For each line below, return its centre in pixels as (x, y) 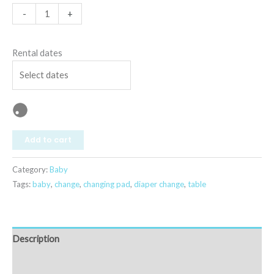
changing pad (107, 184)
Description (36, 239)
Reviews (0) (34, 262)
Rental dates (37, 53)
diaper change (159, 184)
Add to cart (48, 139)
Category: (31, 169)
